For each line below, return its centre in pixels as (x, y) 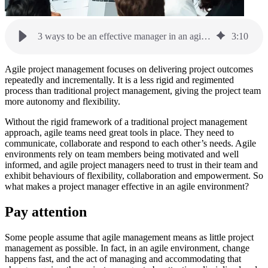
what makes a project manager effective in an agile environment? (127, 186)
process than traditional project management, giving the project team (133, 90)
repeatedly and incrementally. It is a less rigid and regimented (119, 80)
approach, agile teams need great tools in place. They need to (119, 132)
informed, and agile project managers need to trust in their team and (131, 165)
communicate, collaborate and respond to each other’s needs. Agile (130, 143)
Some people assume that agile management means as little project (129, 237)
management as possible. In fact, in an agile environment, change (127, 248)
